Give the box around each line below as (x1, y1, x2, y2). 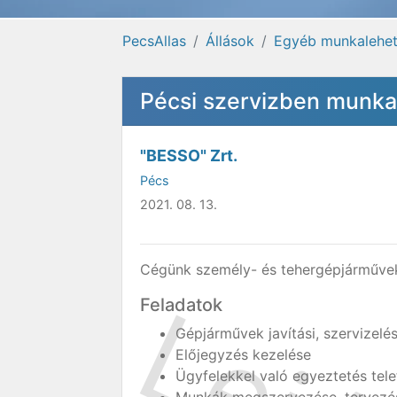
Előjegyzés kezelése (175, 346, 311, 363)
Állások (206, 32, 254, 50)
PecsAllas (122, 32, 186, 50)
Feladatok (140, 294, 222, 315)
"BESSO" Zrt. (140, 146, 237, 165)
